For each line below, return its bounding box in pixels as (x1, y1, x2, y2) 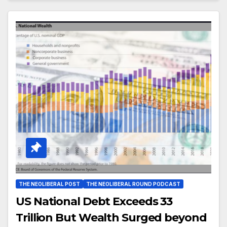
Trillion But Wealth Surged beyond (16, 211, 207, 225)
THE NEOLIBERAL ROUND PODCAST (86, 181, 180, 187)
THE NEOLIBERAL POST (19, 181, 80, 187)
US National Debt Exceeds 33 (16, 195, 173, 209)
